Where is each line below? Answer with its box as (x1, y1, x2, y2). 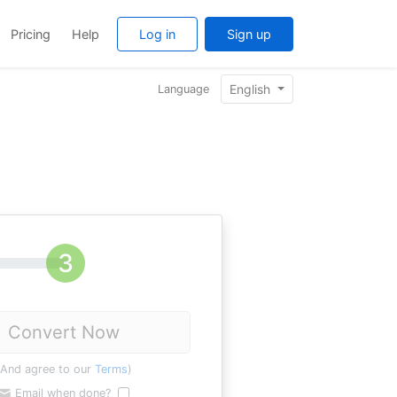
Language (158, 82, 210, 96)
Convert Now (7, 322, 120, 343)
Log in (139, 26, 175, 42)
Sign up (227, 26, 271, 42)
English (230, 82, 275, 97)
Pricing (11, 26, 51, 42)
